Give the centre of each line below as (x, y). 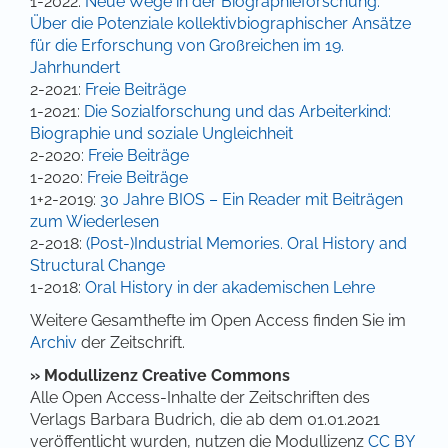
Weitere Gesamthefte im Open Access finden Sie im (218, 320)
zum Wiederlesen (94, 221)
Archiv (53, 342)
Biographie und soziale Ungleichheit (161, 133)
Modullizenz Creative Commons (167, 375)
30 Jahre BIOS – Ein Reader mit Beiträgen (251, 199)
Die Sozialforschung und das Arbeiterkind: (237, 111)
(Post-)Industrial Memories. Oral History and (246, 243)
